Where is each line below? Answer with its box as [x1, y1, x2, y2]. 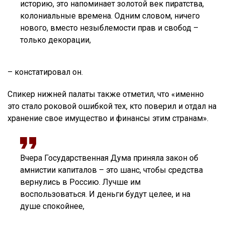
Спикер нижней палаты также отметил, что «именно [8, 89, 204, 99]
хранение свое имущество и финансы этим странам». [8, 113, 208, 123]
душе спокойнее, [20, 201, 84, 211]
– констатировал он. [8, 67, 83, 77]
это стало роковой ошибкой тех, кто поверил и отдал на [8, 101, 216, 111]
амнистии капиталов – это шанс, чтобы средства [20, 165, 203, 175]
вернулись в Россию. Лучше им [20, 177, 141, 187]
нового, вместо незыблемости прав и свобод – [20, 23, 198, 33]
